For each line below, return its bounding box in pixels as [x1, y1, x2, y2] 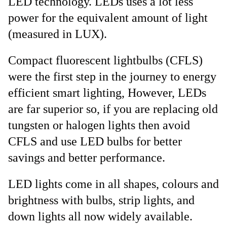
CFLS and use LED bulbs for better [8, 135, 182, 148]
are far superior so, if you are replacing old [8, 102, 218, 116]
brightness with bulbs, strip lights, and [8, 194, 195, 207]
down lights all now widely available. [8, 210, 193, 223]
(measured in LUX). [8, 27, 107, 41]
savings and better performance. [8, 151, 165, 164]
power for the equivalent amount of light [8, 11, 208, 24]
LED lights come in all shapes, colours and [8, 177, 219, 191]
